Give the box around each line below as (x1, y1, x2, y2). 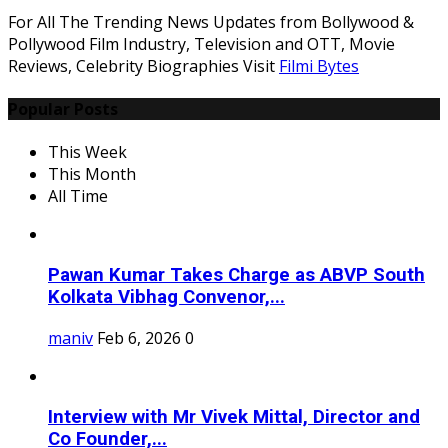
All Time (48, 185, 108, 208)
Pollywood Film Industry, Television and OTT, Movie (8, 32, 395, 55)
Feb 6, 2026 (97, 326, 181, 349)
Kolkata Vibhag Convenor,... (48, 286, 285, 309)
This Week (48, 141, 127, 164)
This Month (48, 163, 136, 186)
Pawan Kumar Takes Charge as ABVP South (48, 264, 425, 287)
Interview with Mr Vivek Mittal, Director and (48, 405, 420, 428)
